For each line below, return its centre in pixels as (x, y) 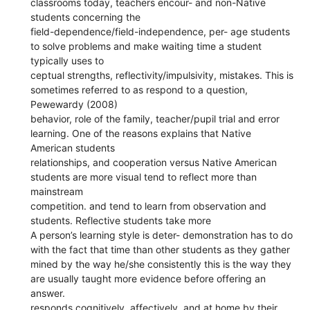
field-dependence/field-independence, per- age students (161, 31)
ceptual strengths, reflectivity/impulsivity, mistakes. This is (162, 75)
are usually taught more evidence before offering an (148, 278)
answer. (48, 293)
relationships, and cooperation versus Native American (154, 162)
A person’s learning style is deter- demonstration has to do (162, 235)
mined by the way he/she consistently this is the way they (161, 264)
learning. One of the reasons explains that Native (141, 133)
